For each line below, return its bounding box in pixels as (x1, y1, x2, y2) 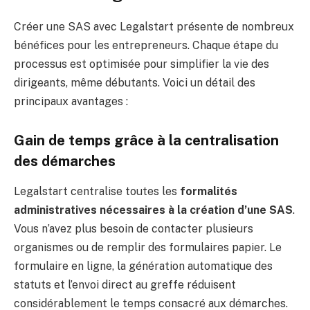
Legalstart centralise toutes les (14, 185, 180, 199)
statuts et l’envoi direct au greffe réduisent (14, 278, 236, 292)
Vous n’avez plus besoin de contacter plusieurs (14, 222, 253, 236)
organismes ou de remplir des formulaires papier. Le (14, 241, 282, 255)
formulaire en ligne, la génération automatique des (14, 259, 273, 273)
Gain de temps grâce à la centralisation (14, 132, 279, 149)
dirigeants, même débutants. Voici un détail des (14, 76, 255, 90)
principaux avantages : (14, 95, 128, 109)
